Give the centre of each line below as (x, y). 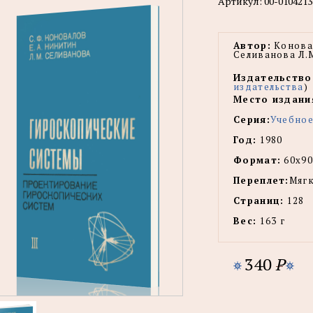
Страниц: (259, 201)
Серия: (252, 119)
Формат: (257, 160)
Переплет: (261, 180)
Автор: (252, 45)
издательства (269, 87)
